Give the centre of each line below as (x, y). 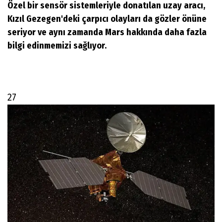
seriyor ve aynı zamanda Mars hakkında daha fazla (107, 32)
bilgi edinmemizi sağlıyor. (57, 45)
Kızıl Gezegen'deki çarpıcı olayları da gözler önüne (107, 19)
